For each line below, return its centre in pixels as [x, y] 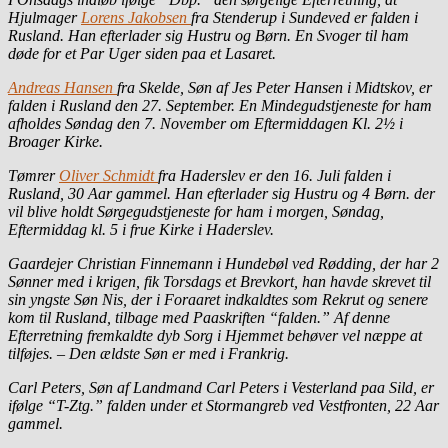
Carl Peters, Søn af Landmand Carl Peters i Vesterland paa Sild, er [221, 387]
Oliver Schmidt [108, 175]
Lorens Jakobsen [136, 17]
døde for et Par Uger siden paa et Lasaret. [142, 53]
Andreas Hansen [62, 87]
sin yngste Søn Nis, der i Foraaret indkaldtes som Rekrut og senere [218, 299]
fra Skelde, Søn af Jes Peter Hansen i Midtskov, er [274, 87]
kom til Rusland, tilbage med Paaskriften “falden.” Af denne [199, 317]
